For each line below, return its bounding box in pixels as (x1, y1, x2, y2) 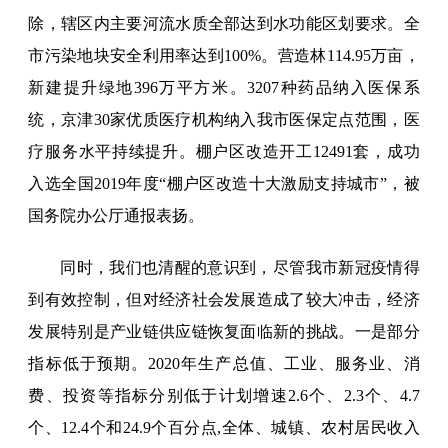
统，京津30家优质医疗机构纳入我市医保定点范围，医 (28, 111, 420, 129)
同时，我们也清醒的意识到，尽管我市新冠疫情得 (60, 259, 420, 277)
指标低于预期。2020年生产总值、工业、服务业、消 (28, 355, 420, 373)
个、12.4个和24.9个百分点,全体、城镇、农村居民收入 (28, 419, 420, 437)
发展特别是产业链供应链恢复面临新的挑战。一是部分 (28, 323, 420, 341)
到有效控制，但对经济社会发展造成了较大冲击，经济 (28, 291, 420, 309)
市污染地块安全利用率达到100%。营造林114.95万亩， (28, 47, 420, 65)
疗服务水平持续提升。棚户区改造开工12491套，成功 (28, 143, 420, 161)
